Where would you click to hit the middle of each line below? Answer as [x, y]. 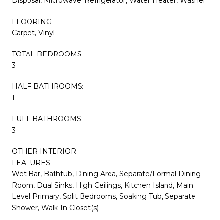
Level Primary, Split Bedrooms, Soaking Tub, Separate [104, 196]
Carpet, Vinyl [33, 33]
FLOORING [32, 21]
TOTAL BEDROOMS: [47, 54]
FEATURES [31, 162]
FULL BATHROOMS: [47, 119]
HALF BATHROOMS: [48, 86]
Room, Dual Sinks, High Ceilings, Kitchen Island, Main [102, 185]
